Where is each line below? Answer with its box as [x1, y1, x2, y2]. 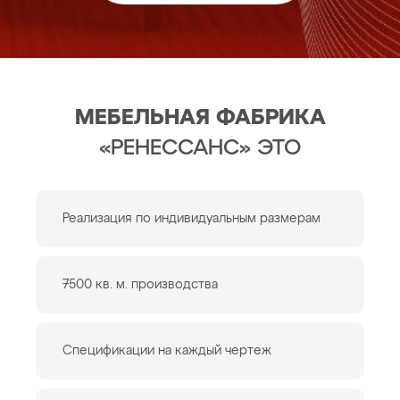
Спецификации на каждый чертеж [62, 345, 271, 357]
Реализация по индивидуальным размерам [62, 212, 321, 225]
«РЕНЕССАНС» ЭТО [99, 137, 301, 159]
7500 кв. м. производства [62, 279, 218, 291]
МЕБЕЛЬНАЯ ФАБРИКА [74, 107, 326, 129]
